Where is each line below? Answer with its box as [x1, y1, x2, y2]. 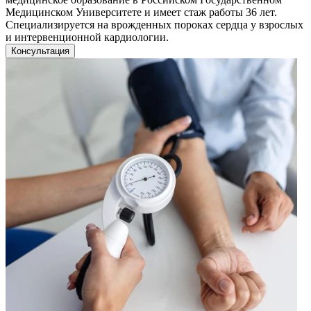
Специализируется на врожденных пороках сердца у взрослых [6, 18, 303, 31]
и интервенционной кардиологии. [6, 31, 169, 43]
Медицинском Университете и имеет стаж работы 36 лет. [6, 6, 277, 18]
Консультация [11, 45, 69, 56]
